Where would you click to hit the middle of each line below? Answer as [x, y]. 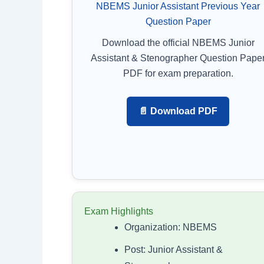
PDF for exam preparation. [178, 74]
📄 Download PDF [178, 111]
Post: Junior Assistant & [174, 250]
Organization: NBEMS [171, 227]
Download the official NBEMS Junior [178, 43]
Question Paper [178, 22]
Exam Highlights [119, 212]
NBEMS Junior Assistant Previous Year [178, 6]
